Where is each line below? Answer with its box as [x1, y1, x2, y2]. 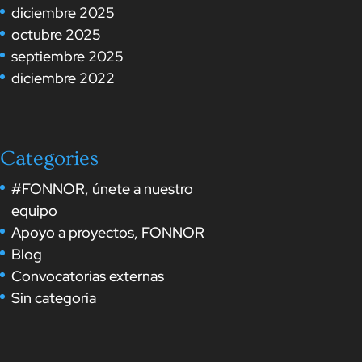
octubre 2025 [11, 25, 101, 44]
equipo [11, 201, 57, 221]
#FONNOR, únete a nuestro [11, 179, 193, 199]
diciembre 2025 [11, 3, 115, 23]
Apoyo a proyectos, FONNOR [11, 223, 204, 242]
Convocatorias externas [11, 267, 164, 286]
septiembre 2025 [11, 47, 124, 66]
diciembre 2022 [11, 69, 115, 88]
